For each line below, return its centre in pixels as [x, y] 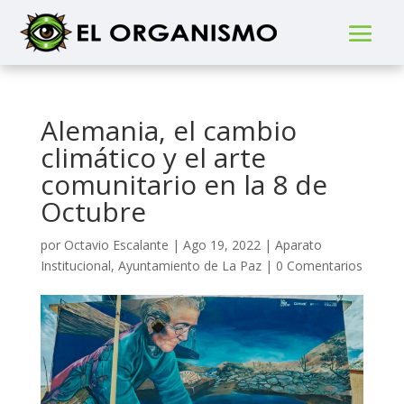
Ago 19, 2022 [221, 245]
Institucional [75, 266]
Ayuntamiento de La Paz [189, 266]
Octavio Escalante [116, 245]
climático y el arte [153, 157]
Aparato [298, 245]
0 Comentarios [319, 266]
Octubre [93, 211]
